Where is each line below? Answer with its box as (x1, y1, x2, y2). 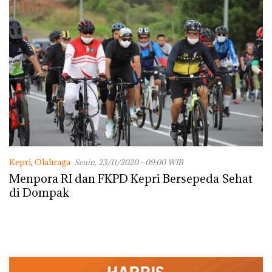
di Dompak (9, 185, 69, 200)
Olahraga (35, 157, 70, 168)
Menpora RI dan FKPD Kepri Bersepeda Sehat (9, 171, 253, 186)
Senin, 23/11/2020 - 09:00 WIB (74, 157, 183, 168)
